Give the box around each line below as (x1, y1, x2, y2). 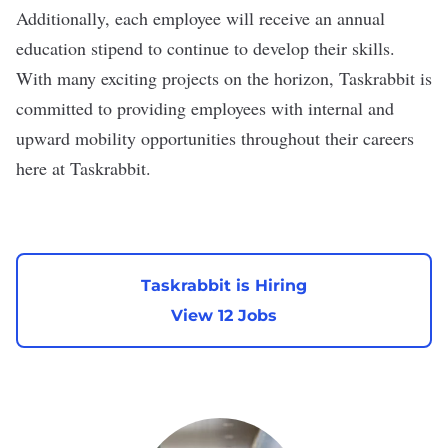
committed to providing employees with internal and (16, 96, 394, 120)
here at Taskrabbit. (16, 156, 151, 180)
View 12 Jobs (171, 305, 277, 325)
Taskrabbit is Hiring (141, 275, 307, 295)
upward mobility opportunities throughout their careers (16, 126, 414, 150)
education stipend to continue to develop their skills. (16, 36, 395, 60)
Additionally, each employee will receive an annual (16, 6, 385, 30)
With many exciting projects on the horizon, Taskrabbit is (16, 66, 432, 90)
